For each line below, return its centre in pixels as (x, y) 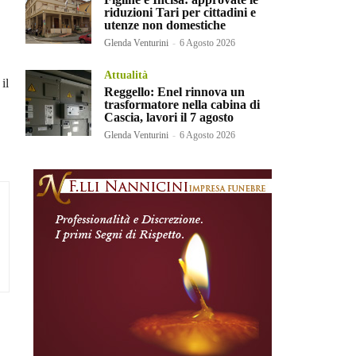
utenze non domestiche (165, 25)
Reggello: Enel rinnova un (175, 91)
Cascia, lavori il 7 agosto (169, 117)
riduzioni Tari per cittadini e (180, 12)
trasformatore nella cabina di (182, 104)
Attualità (126, 75)
